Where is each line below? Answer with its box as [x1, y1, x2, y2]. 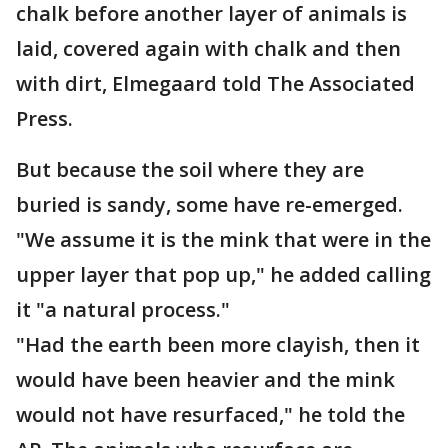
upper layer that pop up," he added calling [16, 261, 431, 289]
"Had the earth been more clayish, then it [16, 331, 420, 359]
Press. [16, 105, 78, 133]
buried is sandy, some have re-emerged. [16, 191, 403, 219]
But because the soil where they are [16, 156, 364, 184]
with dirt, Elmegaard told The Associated [16, 70, 415, 98]
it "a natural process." [16, 296, 230, 324]
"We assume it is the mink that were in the [16, 226, 431, 254]
